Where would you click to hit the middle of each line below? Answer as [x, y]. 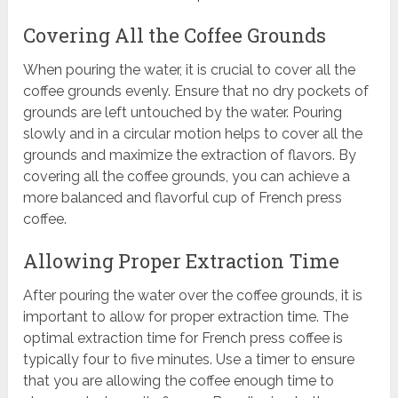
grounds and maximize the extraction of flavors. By [190, 155]
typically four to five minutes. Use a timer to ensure [189, 360]
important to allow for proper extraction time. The [186, 317]
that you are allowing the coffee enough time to [179, 381]
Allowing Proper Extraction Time [182, 261]
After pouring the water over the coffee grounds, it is [193, 296]
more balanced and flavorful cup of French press [183, 198]
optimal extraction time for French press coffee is [183, 338]
